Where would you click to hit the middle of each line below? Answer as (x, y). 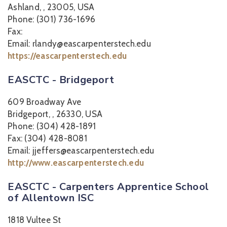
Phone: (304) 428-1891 (52, 126)
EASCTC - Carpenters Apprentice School (108, 187)
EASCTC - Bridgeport (61, 80)
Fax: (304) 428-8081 (47, 138)
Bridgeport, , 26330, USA (55, 114)
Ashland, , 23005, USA (51, 7)
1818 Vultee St (34, 220)
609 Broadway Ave (44, 102)
